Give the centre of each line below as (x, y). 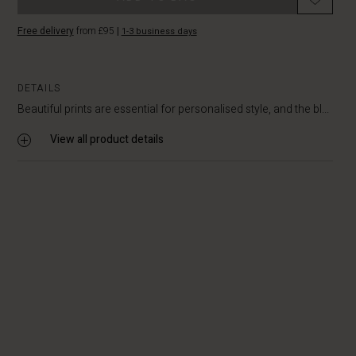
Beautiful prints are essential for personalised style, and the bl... (173, 109)
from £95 (95, 31)
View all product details (106, 139)
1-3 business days (159, 31)
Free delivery (45, 31)
